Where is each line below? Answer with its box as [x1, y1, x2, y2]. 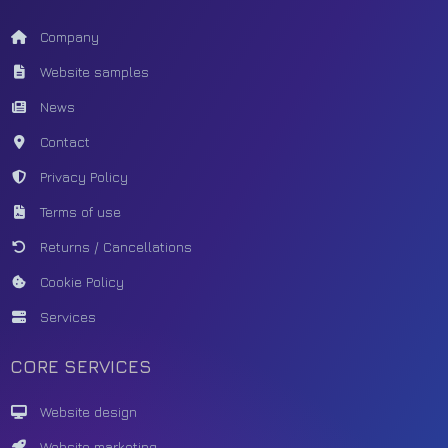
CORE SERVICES [10, 355, 152, 377]
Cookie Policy [40, 272, 124, 290]
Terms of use [40, 202, 121, 220]
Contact [40, 132, 90, 150]
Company [40, 27, 99, 45]
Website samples [40, 62, 149, 80]
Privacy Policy [40, 167, 128, 185]
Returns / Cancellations [40, 237, 192, 255]
